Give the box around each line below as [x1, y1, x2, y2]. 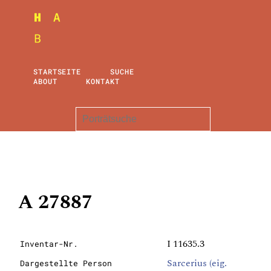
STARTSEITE [33, 67, 81, 76]
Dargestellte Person [20, 258, 112, 268]
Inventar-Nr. [20, 239, 78, 249]
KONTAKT [86, 76, 120, 86]
